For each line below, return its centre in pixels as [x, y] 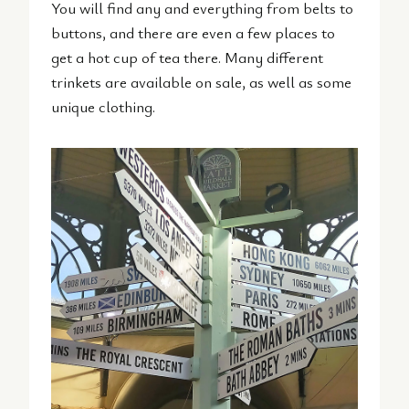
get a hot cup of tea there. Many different [187, 58]
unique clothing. [103, 107]
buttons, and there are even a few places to [193, 33]
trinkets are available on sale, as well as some [201, 82]
